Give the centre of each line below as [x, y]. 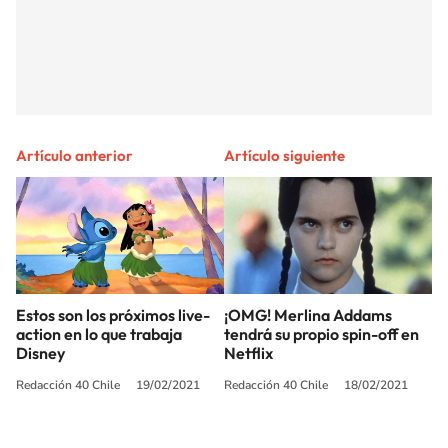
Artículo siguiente [284, 155]
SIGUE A [186, 421]
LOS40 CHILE [248, 421]
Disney [40, 352]
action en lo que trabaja [99, 333]
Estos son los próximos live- [113, 314]
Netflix [248, 352]
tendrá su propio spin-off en [321, 333]
